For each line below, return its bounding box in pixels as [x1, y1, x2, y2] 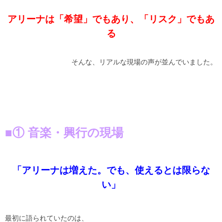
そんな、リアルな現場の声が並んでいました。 [71, 58, 217, 66]
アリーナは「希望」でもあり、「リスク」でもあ [7, 14, 215, 25]
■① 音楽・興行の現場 [5, 126, 123, 140]
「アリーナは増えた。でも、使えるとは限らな [12, 165, 210, 176]
